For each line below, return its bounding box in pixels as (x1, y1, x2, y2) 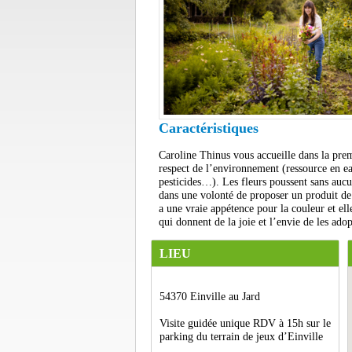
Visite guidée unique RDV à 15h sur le (159, 317, 331, 329)
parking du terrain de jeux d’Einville (159, 331, 323, 343)
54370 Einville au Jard (159, 291, 260, 302)
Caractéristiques (159, 120, 258, 136)
